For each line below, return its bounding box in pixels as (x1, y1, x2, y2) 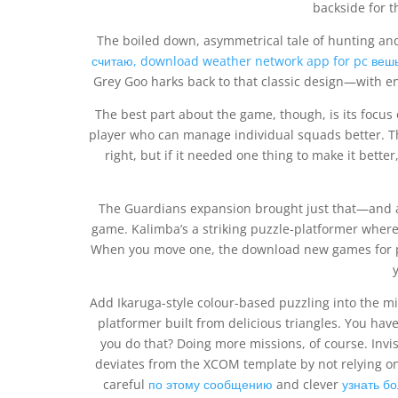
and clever (273, 376, 342, 393)
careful (103, 376, 148, 393)
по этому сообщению (148, 376, 273, 393)
